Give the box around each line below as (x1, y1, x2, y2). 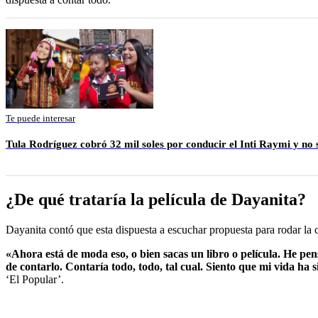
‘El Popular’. (6, 273, 64, 285)
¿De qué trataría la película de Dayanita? (6, 190, 306, 209)
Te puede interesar (6, 112, 75, 124)
